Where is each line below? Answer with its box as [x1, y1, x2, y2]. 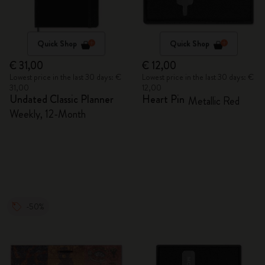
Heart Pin [142, 92, 185, 107]
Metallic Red [188, 93, 240, 109]
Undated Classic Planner [9, 92, 114, 107]
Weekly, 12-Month [9, 106, 86, 122]
